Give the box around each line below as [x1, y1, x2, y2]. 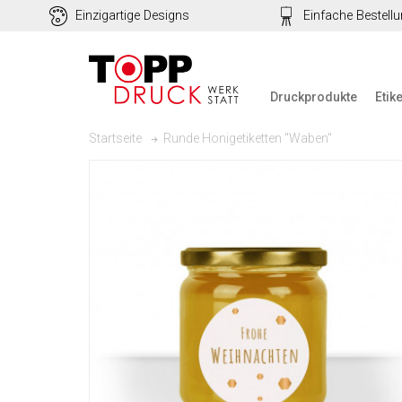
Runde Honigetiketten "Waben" [163, 130, 332, 145]
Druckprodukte [269, 90, 357, 104]
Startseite [89, 131, 142, 145]
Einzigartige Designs [74, 8, 189, 23]
